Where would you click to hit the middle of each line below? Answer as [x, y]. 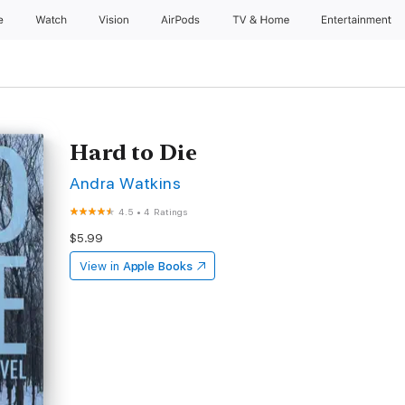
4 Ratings [166, 212]
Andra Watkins [126, 183]
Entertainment [358, 20]
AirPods [182, 20]
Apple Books [157, 266]
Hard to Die [134, 152]
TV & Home [262, 20]
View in [99, 266]
